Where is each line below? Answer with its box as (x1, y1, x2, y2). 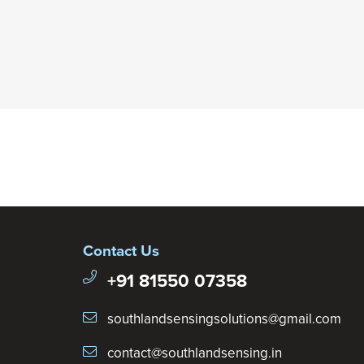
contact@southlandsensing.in (107, 344, 282, 362)
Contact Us (83, 242, 159, 261)
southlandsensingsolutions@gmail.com (107, 310, 341, 328)
